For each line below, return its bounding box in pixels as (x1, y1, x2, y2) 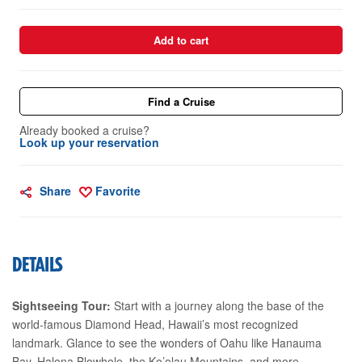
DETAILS (12, 256, 64, 275)
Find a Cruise (147, 93, 215, 109)
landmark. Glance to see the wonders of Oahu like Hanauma (12, 334, 322, 351)
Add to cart (154, 32, 208, 48)
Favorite (95, 182, 141, 199)
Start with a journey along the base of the (111, 297, 324, 314)
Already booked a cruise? (19, 121, 149, 138)
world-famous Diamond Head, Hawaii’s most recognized (12, 315, 298, 332)
